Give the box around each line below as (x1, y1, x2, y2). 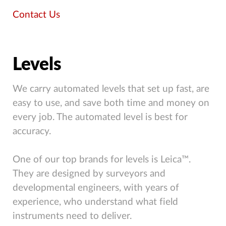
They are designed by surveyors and (13, 168, 165, 179)
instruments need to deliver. (13, 211, 132, 221)
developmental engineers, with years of (13, 183, 179, 193)
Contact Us (13, 10, 60, 20)
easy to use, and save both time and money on (13, 98, 209, 108)
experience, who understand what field (13, 197, 178, 207)
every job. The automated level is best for (13, 112, 188, 122)
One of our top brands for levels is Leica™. (13, 154, 191, 164)
